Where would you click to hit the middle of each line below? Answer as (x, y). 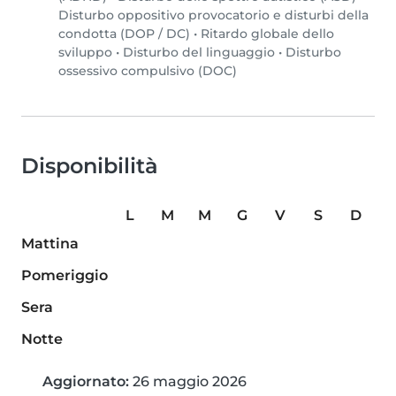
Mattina (50, 244)
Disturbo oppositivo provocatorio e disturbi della (213, 15)
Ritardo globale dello (267, 34)
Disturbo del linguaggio (199, 53)
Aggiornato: (86, 382)
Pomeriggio (65, 276)
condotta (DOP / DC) (124, 34)
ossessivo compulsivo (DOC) (148, 71)
